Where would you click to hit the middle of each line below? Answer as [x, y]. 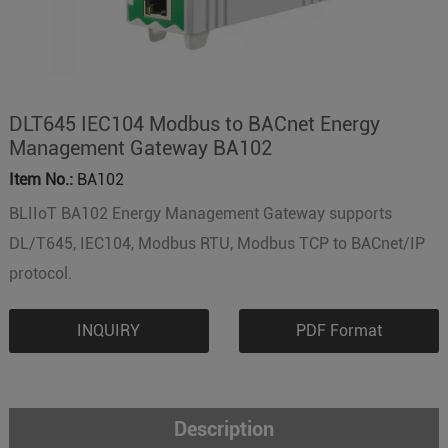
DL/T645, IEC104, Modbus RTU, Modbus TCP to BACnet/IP [216, 243]
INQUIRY [109, 330]
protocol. [40, 273]
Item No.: [40, 179]
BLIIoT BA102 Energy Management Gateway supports [200, 213]
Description [223, 429]
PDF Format [339, 330]
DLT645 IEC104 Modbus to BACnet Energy [194, 124]
